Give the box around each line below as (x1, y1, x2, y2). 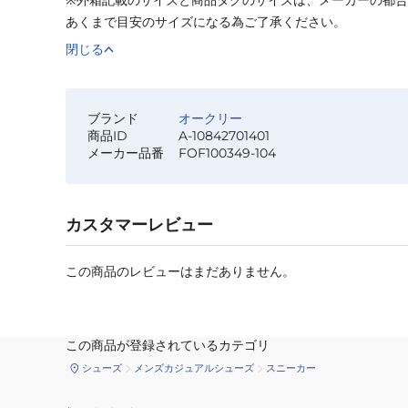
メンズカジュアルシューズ (134, 362, 254, 375)
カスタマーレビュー (66, 214, 213, 235)
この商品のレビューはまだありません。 (66, 262, 295, 280)
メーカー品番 (87, 144, 164, 161)
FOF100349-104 (178, 144, 276, 161)
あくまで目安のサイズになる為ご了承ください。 (66, 13, 346, 30)
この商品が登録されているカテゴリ (66, 336, 270, 353)
